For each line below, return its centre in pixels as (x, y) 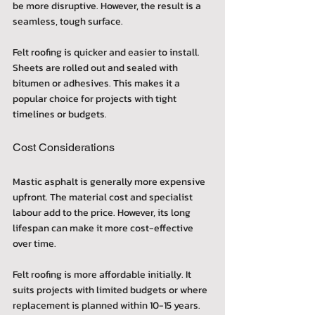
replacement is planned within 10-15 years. (107, 305)
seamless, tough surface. (68, 21)
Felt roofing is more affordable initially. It (103, 274)
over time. (34, 243)
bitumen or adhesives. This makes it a (97, 83)
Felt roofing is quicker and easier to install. (107, 52)
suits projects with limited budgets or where (111, 290)
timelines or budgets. (60, 114)
